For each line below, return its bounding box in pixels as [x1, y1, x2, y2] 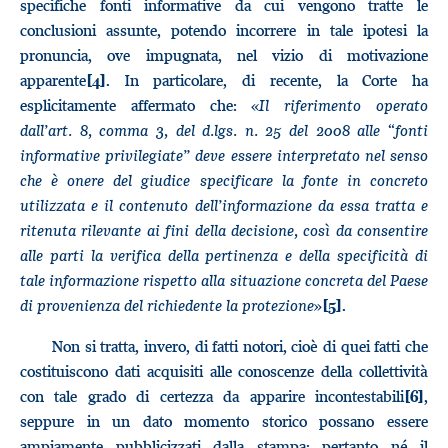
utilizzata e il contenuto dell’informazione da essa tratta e [20, 195, 428, 215]
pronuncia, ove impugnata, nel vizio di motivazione [20, 45, 428, 65]
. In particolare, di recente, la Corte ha [106, 70, 428, 90]
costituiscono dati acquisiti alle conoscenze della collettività [20, 361, 428, 381]
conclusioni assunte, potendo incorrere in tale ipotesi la [20, 20, 428, 40]
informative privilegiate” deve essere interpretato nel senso [20, 145, 428, 165]
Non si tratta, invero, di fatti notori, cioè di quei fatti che [52, 336, 428, 356]
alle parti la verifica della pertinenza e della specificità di [20, 245, 428, 265]
